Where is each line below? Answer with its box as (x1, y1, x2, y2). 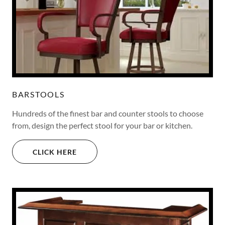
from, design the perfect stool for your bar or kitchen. (12, 121, 194, 131)
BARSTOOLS (12, 89, 65, 99)
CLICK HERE (33, 147, 77, 156)
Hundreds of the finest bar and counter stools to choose (12, 108, 203, 119)
